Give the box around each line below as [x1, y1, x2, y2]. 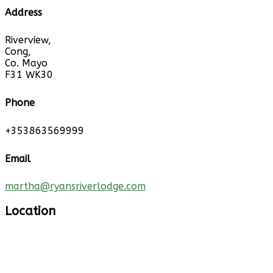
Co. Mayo [5, 57, 48, 69]
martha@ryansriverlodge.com [5, 180, 146, 193]
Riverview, [5, 34, 51, 46]
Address [5, 6, 42, 18]
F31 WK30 [5, 69, 53, 81]
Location [5, 204, 55, 219]
